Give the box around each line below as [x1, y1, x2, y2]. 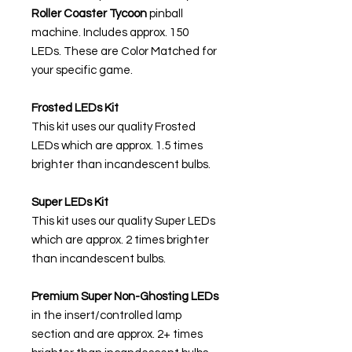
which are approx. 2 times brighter [31, 233, 209, 246]
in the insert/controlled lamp [31, 309, 181, 321]
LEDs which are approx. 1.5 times [31, 139, 203, 152]
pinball [149, 7, 183, 20]
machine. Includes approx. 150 [31, 26, 189, 38]
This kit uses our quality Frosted [31, 120, 196, 133]
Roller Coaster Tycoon [31, 7, 149, 20]
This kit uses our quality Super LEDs [31, 214, 215, 227]
